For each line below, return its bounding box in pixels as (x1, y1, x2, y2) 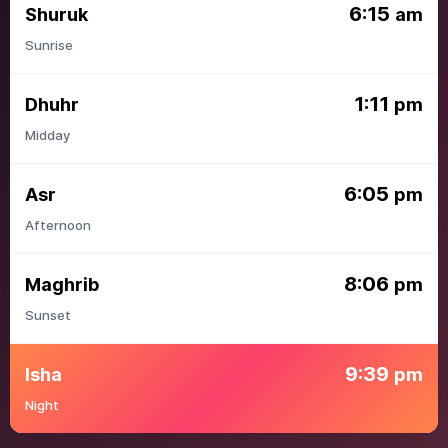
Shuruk (25, 3, 88, 25)
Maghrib (25, 273, 99, 295)
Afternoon (25, 217, 91, 233)
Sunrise (25, 37, 73, 53)
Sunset (25, 307, 71, 323)
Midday (25, 127, 70, 143)
